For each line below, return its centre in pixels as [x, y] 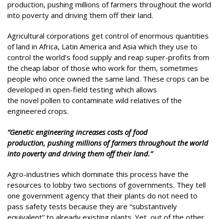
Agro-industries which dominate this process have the [98, 174]
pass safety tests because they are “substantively [92, 206]
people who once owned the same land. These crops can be [108, 79]
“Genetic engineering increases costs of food [77, 132]
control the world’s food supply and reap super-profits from [108, 57]
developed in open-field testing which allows [82, 89]
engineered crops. [38, 111]
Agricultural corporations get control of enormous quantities [108, 36]
